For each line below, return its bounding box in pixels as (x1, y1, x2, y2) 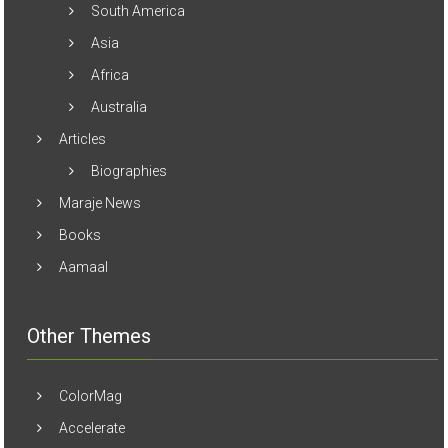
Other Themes (27, 324, 152, 349)
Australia (91, 99, 148, 116)
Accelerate (59, 420, 126, 437)
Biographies (91, 163, 168, 180)
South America (91, 3, 186, 20)
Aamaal (59, 259, 109, 276)
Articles (59, 131, 107, 148)
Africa (91, 67, 130, 84)
